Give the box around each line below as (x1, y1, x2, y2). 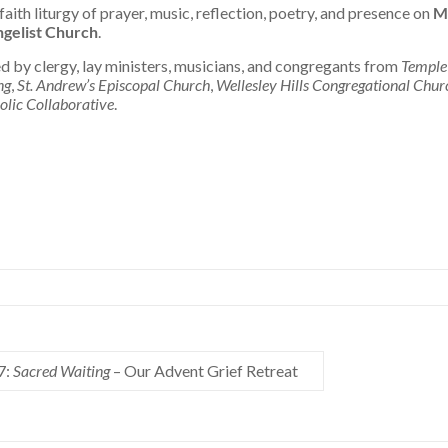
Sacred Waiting (12, 361, 110, 381)
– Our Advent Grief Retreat (109, 361, 298, 381)
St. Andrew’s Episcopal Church (16, 75, 210, 95)
